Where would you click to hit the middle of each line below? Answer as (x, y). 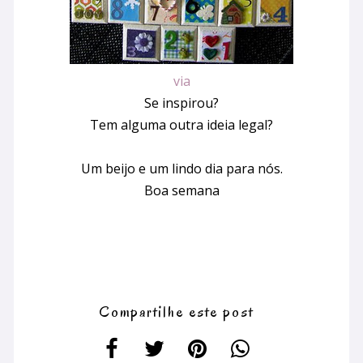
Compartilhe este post (176, 312)
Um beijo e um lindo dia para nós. (181, 168)
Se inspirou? (181, 102)
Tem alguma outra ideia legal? (181, 124)
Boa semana (181, 190)
